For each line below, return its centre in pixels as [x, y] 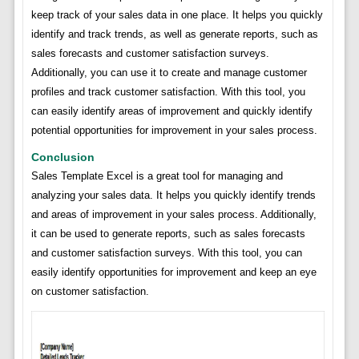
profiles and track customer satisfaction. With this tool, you [168, 91]
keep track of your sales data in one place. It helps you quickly [177, 14]
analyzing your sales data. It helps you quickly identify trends [173, 195]
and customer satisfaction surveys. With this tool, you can [166, 252]
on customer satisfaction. [90, 291]
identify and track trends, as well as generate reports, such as [174, 34]
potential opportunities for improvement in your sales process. [174, 130]
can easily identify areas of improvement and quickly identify [171, 111]
